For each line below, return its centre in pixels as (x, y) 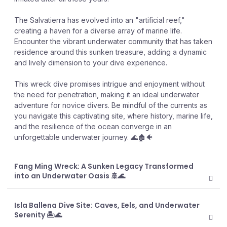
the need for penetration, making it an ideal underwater (107, 94)
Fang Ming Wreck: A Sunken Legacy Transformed (104, 166)
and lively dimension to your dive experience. (91, 63)
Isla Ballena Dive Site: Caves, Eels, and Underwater (107, 205)
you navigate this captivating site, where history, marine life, (113, 116)
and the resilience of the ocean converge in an (93, 126)
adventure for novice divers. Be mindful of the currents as (111, 105)
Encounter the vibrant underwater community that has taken (113, 41)
